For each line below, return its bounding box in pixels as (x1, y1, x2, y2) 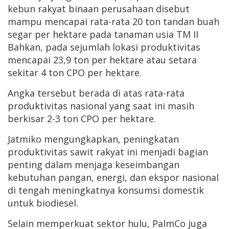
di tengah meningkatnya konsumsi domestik (8, 184, 204, 197)
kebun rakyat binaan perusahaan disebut (8, 3, 190, 15)
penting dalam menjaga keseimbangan (8, 158, 179, 171)
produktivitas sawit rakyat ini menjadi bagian (8, 146, 208, 158)
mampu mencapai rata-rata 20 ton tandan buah (8, 15, 219, 28)
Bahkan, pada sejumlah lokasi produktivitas (8, 41, 200, 54)
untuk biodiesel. (8, 197, 78, 210)
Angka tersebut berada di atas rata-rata (8, 87, 185, 100)
